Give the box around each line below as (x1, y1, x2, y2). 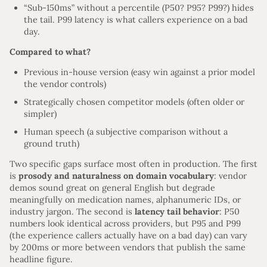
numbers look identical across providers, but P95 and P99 (10, 218, 241, 229)
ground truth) (24, 138, 79, 149)
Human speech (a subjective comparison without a (24, 126, 228, 137)
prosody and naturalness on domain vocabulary (18, 170, 214, 181)
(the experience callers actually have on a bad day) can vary (10, 229, 247, 241)
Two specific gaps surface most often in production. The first (10, 158, 257, 169)
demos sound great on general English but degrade (10, 182, 215, 193)
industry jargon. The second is (10, 206, 135, 217)
